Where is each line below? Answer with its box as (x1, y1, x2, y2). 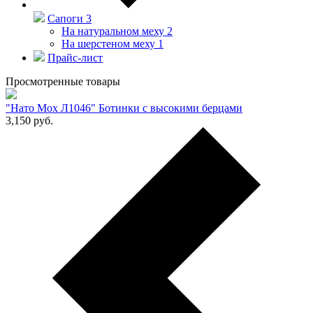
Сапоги (48, 12, 83, 24)
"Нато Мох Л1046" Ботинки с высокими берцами (6, 101, 242, 114)
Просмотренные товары (6, 75, 120, 87)
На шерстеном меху (61, 37, 155, 50)
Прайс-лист (48, 51, 103, 64)
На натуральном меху (61, 24, 164, 37)
